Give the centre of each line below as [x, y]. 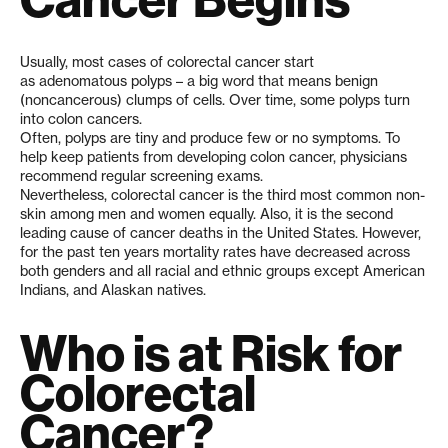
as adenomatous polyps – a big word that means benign [199, 80]
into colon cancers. [81, 118]
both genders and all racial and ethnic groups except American [222, 270]
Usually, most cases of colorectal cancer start [167, 61]
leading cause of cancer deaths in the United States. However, [220, 232]
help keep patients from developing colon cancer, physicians [213, 156]
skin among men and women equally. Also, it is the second [206, 213]
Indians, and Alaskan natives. [113, 289]
